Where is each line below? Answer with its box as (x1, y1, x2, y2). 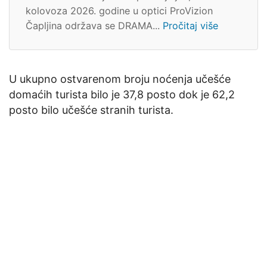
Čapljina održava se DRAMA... (26, 19, 163, 32)
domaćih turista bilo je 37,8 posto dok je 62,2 (9, 88, 235, 101)
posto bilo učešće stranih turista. (9, 103, 173, 116)
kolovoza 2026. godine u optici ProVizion (26, 4, 213, 17)
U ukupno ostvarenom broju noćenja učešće (9, 72, 231, 85)
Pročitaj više (163, 19, 218, 32)
